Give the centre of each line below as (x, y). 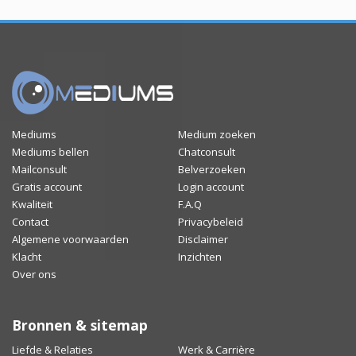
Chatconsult (207, 152)
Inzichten (200, 257)
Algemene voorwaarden (70, 240)
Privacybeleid (211, 222)
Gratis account (47, 187)
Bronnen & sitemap (80, 325)
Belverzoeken (212, 170)
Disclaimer (203, 240)
